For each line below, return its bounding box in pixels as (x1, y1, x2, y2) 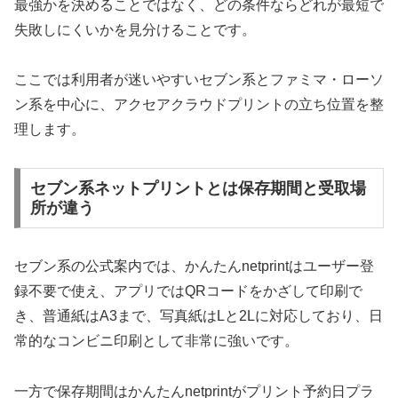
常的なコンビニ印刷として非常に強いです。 (14, 333, 298, 349)
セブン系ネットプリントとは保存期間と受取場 (29, 179, 366, 198)
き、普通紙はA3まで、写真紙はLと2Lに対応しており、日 (14, 308, 383, 324)
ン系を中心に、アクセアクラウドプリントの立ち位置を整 (14, 97, 384, 113)
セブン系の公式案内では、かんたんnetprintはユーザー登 (14, 259, 374, 275)
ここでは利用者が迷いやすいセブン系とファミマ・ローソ (14, 72, 384, 88)
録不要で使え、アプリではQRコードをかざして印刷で (14, 283, 362, 299)
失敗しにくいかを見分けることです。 (14, 21, 256, 37)
